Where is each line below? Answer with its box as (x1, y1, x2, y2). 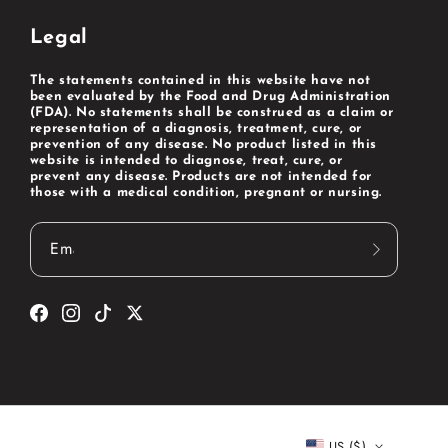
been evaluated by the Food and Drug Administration (29, 89, 391, 103)
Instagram (60, 313, 131, 337)
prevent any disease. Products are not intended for (29, 169, 372, 183)
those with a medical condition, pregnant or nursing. (29, 185, 383, 199)
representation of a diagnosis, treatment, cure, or (29, 121, 362, 135)
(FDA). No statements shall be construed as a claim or (29, 105, 394, 119)
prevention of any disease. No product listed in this (29, 137, 378, 151)
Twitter (124, 313, 173, 337)
